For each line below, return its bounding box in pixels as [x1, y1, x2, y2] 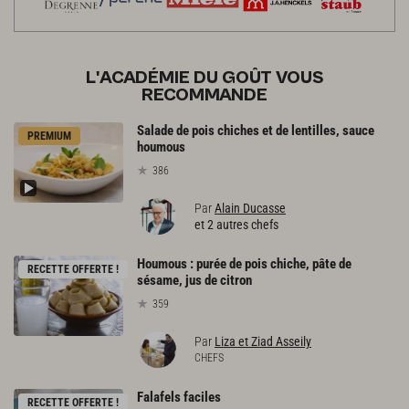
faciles [184, 388, 221, 405]
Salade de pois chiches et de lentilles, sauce [137, 122, 374, 140]
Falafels [137, 388, 181, 405]
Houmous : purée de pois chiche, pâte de [137, 256, 351, 273]
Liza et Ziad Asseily [215, 333, 311, 349]
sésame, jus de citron [137, 272, 252, 289]
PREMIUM [27, 130, 71, 143]
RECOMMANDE [142, 85, 267, 107]
